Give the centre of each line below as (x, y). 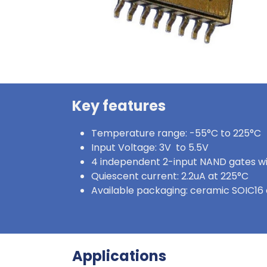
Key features (119, 106)
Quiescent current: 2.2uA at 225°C (170, 176)
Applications (119, 256)
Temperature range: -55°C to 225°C (176, 133)
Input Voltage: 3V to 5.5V (150, 148)
